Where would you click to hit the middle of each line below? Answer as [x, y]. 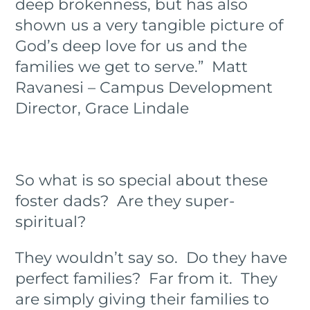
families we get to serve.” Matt [132, 66]
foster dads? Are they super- [125, 201]
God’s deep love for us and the [131, 46]
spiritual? [53, 221]
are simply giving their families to [143, 299]
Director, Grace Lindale [102, 108]
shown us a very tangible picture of [149, 25]
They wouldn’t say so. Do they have [152, 257]
